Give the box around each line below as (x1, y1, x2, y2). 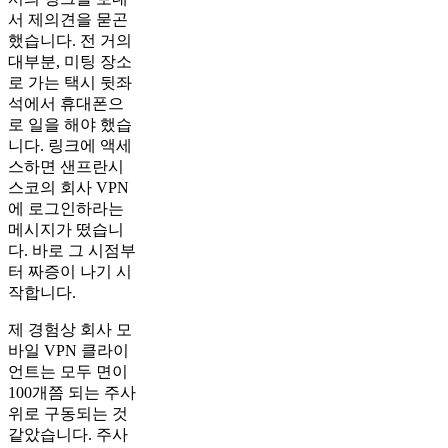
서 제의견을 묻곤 (8, 11, 128, 29)
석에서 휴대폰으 (8, 95, 124, 113)
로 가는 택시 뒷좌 (8, 74, 132, 92)
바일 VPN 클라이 (8, 342, 129, 360)
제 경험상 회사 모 (8, 321, 132, 339)
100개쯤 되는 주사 (8, 384, 136, 402)
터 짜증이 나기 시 (8, 263, 132, 281)
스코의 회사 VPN (8, 179, 129, 197)
